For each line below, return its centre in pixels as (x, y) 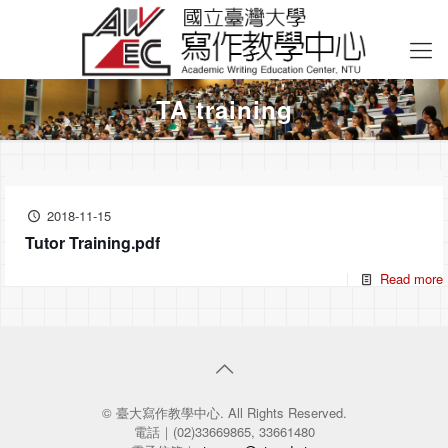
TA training (224, 109)
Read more (411, 278)
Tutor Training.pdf (92, 242)
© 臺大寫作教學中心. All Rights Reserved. (224, 412)
